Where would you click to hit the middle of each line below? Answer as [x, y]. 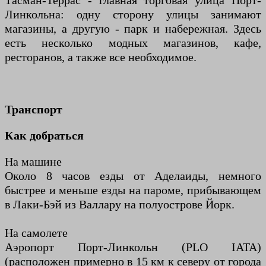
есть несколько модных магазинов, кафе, [133, 43]
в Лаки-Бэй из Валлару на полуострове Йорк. [120, 205]
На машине [33, 162]
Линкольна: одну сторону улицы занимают [133, 15]
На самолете [36, 233]
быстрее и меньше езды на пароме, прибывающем [133, 190]
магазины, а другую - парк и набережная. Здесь [133, 29]
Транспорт [34, 110]
